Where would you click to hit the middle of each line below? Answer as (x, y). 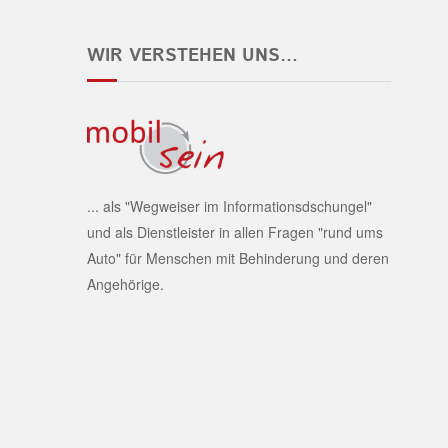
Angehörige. (125, 283)
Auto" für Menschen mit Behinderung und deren (238, 257)
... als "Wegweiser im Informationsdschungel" (229, 205)
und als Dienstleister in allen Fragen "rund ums (235, 231)
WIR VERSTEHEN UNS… (192, 56)
